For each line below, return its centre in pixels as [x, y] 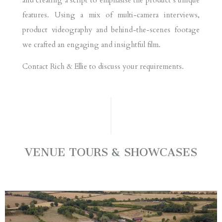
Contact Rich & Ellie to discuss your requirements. [103, 66]
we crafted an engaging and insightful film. [91, 44]
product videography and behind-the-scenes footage [111, 29]
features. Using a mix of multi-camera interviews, [111, 15]
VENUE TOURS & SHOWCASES [111, 153]
